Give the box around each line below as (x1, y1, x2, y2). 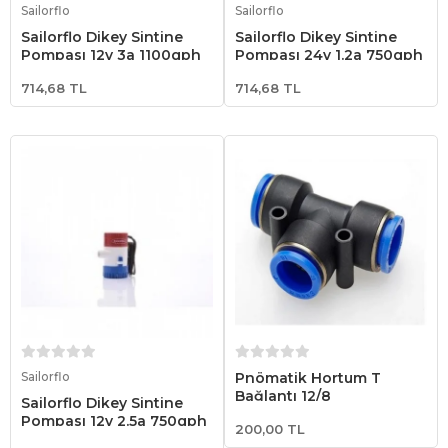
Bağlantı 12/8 (235, 386, 331, 405)
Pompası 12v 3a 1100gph (21, 45, 201, 64)
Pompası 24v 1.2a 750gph (235, 45, 423, 64)
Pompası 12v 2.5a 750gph (21, 411, 207, 430)
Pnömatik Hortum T (235, 368, 381, 387)
